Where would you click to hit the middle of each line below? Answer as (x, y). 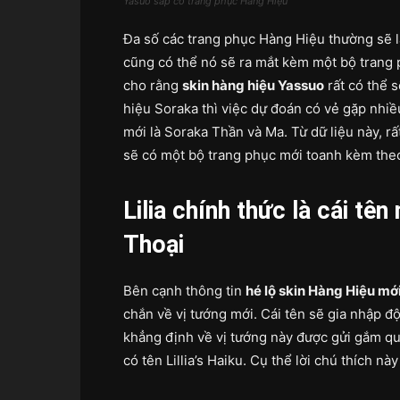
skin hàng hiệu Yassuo (253, 85)
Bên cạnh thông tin (184, 291)
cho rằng (153, 85)
